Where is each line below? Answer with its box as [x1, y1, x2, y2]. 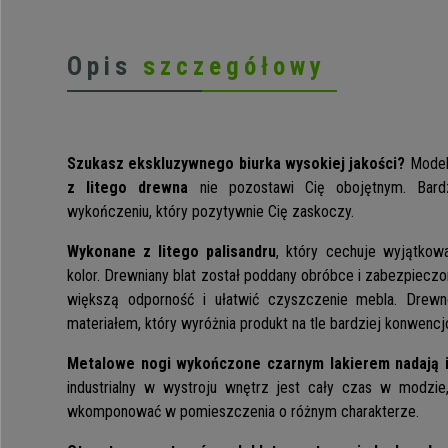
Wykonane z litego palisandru [67, 242, 277, 262]
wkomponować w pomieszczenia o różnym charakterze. [67, 402, 419, 422]
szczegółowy [143, 52, 326, 82]
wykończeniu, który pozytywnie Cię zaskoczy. [67, 202, 354, 222]
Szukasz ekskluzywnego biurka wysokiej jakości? [67, 154, 406, 174]
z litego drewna [67, 178, 189, 198]
